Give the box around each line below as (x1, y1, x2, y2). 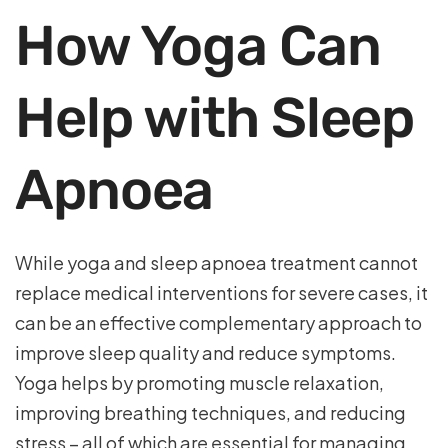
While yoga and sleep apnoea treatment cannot (15, 251, 418, 274)
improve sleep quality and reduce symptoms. (15, 341, 396, 364)
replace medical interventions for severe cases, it (15, 281, 428, 304)
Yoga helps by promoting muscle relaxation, (15, 371, 384, 394)
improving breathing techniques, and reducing (15, 401, 406, 424)
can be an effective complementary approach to (15, 311, 422, 334)
